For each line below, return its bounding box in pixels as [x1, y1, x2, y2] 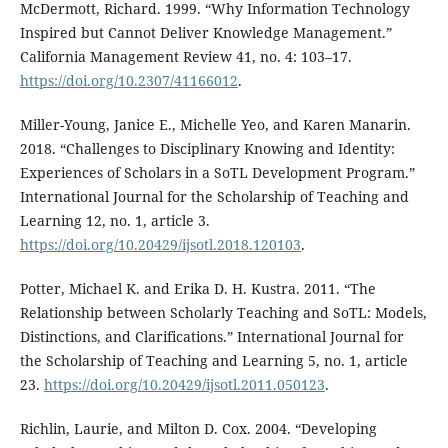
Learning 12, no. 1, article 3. [19, 211, 210, 231]
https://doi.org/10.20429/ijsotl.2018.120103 [19, 235, 301, 255]
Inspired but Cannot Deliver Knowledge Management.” [19, 23, 392, 43]
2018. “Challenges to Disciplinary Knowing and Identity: [19, 139, 395, 159]
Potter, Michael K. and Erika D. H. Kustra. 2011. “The [19, 279, 376, 299]
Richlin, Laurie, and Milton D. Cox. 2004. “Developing [19, 419, 377, 439]
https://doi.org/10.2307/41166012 [19, 71, 238, 91]
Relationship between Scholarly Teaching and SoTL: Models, [19, 303, 427, 323]
